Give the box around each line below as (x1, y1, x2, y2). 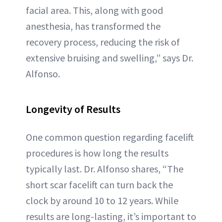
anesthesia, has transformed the (26, 20, 161, 33)
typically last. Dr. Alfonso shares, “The (26, 163, 183, 175)
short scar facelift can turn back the (26, 178, 173, 191)
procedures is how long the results (26, 147, 168, 160)
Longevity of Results (26, 102, 120, 116)
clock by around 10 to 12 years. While (26, 194, 178, 207)
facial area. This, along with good (26, 4, 163, 17)
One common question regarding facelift (26, 131, 194, 144)
